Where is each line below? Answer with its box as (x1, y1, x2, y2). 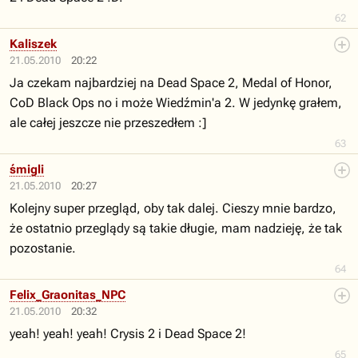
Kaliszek (10, 37, 57, 51)
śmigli (10, 162, 44, 177)
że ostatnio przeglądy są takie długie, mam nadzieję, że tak (10, 221, 342, 236)
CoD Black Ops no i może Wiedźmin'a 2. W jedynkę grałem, (10, 95, 342, 110)
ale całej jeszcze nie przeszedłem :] (10, 115, 206, 130)
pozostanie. (10, 241, 76, 256)
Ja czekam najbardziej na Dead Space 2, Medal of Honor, (10, 75, 332, 90)
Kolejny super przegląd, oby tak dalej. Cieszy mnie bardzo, (10, 201, 336, 216)
